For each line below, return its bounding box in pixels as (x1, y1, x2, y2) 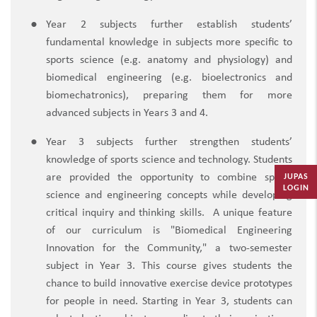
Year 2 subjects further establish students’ (46, 19, 292, 31)
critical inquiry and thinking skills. (46, 207, 204, 219)
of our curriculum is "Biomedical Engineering (46, 225, 292, 237)
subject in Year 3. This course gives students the (46, 260, 292, 272)
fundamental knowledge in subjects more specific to (46, 37, 292, 49)
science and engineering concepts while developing (46, 190, 292, 202)
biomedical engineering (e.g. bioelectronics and (46, 72, 292, 84)
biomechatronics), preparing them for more (46, 90, 292, 102)
